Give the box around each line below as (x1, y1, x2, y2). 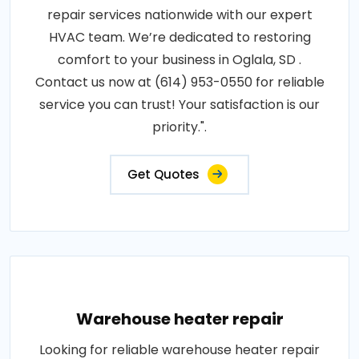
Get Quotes (127, 166, 200, 183)
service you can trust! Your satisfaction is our (39, 95, 320, 114)
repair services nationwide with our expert (46, 6, 313, 24)
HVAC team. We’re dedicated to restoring (48, 28, 311, 46)
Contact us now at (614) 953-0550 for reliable (34, 73, 325, 91)
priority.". (152, 118, 207, 136)
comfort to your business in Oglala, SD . (58, 50, 301, 69)
